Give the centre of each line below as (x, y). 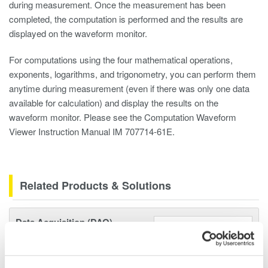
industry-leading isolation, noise (76, 255)
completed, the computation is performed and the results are (126, 19)
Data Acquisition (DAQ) (64, 222)
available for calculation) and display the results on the (114, 103)
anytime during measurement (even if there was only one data (129, 88)
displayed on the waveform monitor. (78, 33)
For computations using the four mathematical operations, (121, 60)
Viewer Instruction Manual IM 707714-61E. (92, 131)
